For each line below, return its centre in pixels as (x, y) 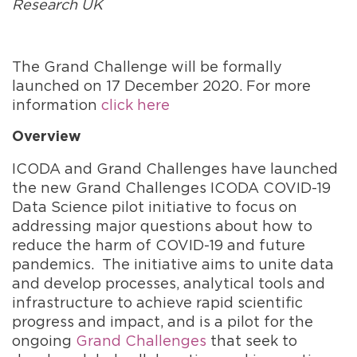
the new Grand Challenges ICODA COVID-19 (171, 187)
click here (135, 104)
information (57, 104)
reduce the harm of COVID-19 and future (159, 245)
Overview (47, 137)
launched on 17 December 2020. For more (161, 85)
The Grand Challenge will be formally (147, 66)
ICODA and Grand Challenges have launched (175, 168)
